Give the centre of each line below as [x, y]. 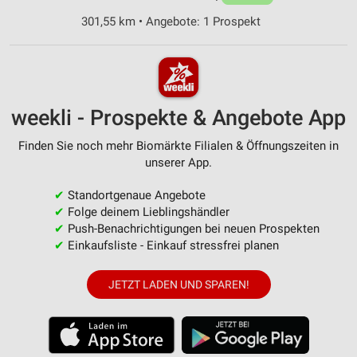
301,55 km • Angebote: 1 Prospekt [171, 22]
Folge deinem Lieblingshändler [147, 212]
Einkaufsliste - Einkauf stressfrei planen [171, 245]
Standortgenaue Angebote [135, 195]
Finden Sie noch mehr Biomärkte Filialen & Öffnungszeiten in [178, 145]
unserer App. [178, 162]
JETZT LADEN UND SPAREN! [178, 284]
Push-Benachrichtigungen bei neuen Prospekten [192, 228]
